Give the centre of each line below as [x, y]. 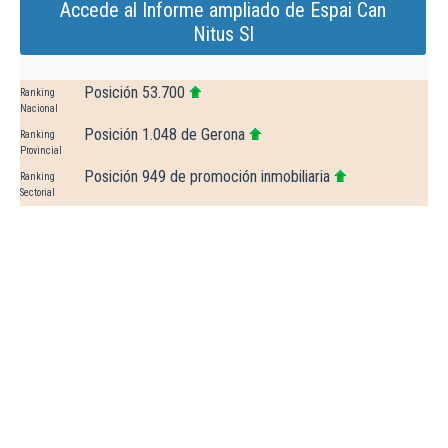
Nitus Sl [223, 34]
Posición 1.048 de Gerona [164, 135]
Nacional [39, 109]
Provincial [41, 151]
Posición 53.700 [134, 93]
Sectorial [37, 193]
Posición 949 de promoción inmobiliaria [207, 177]
